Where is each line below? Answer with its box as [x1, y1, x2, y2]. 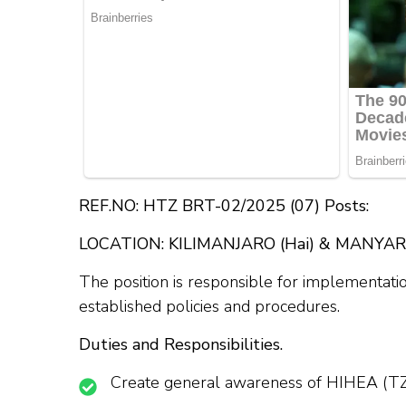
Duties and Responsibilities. [79, 333, 283, 356]
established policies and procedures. [79, 295, 340, 318]
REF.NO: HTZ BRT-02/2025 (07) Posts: [79, 195, 369, 217]
